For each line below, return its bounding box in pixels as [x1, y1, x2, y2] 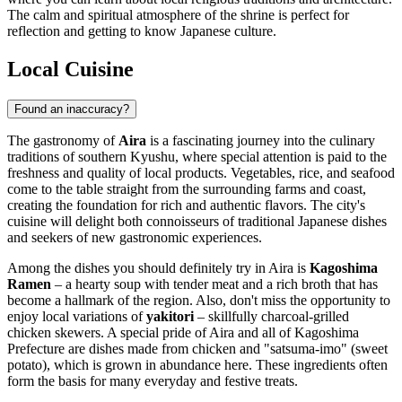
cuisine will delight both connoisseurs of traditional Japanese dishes [7, 213, 387, 229]
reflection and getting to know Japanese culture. [7, 22, 276, 39]
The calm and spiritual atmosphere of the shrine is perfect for [7, 6, 349, 22]
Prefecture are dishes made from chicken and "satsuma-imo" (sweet [7, 340, 388, 356]
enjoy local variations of [7, 308, 146, 324]
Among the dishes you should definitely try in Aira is [7, 259, 310, 275]
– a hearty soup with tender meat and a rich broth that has [51, 275, 378, 292]
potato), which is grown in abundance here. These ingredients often [7, 356, 388, 372]
